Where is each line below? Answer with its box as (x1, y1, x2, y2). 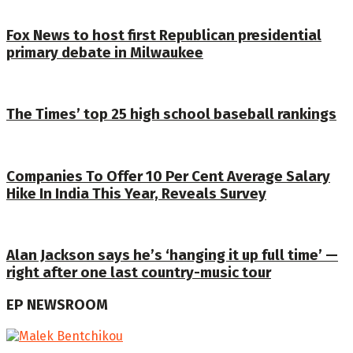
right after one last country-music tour (6, 264, 271, 282)
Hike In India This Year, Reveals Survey (6, 184, 266, 203)
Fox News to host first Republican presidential (6, 27, 321, 45)
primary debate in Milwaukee (6, 44, 203, 62)
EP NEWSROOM (6, 296, 108, 314)
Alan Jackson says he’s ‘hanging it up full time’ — (6, 247, 338, 265)
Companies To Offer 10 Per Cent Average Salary (6, 167, 330, 185)
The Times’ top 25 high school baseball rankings (6, 106, 336, 124)
